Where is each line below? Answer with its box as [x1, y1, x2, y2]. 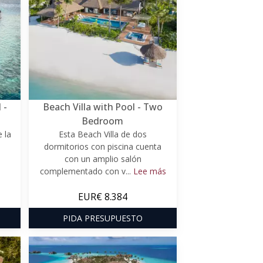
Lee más [133, 165, 166, 177]
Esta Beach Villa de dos [59, 128, 147, 140]
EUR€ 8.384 [78, 190, 127, 203]
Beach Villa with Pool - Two [43, 100, 163, 113]
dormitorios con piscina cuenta [44, 140, 161, 152]
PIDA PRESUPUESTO [63, 212, 143, 224]
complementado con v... [39, 165, 133, 177]
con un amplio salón [64, 153, 141, 164]
